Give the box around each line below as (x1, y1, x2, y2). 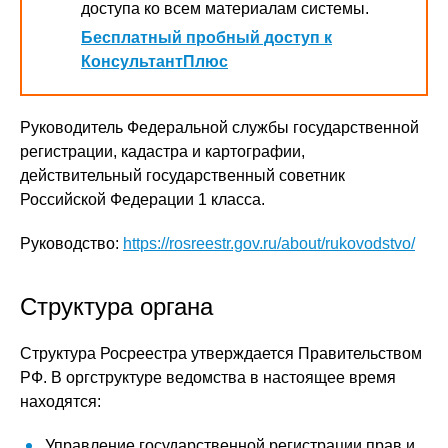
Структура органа (20, 293, 213, 320)
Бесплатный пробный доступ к (81, 29, 332, 46)
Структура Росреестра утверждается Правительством (20, 345, 422, 362)
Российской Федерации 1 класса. (20, 191, 265, 208)
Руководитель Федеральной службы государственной (20, 119, 419, 136)
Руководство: (20, 235, 123, 252)
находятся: (20, 393, 101, 410)
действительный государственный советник (20, 167, 345, 184)
